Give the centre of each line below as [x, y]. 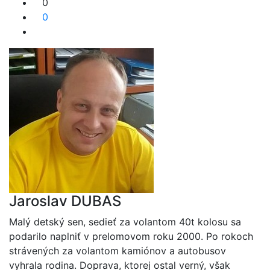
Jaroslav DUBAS [65, 201]
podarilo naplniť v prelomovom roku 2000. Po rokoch [131, 237]
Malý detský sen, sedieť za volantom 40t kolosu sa [125, 222]
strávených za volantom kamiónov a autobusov [118, 251]
